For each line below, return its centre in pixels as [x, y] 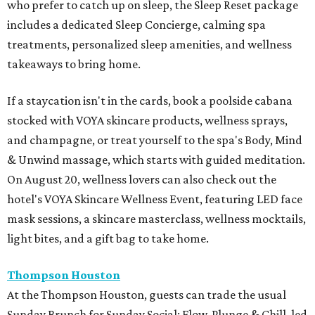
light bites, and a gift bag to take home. [108, 238]
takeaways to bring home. [74, 64]
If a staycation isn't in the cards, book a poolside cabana [150, 100]
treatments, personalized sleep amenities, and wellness [149, 44]
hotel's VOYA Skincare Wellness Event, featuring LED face [155, 199]
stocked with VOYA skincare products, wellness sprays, [147, 120]
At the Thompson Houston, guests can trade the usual [147, 294]
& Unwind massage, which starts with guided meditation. [156, 159]
